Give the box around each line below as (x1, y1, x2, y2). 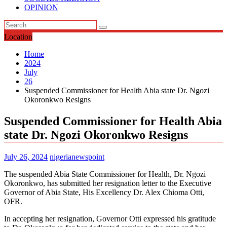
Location (4, 32, 32, 41)
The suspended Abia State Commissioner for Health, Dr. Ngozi (4, 169, 206, 178)
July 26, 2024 (4, 152, 48, 161)
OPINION (24, 3, 58, 12)
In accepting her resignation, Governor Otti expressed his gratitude (4, 214, 216, 223)
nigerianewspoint (50, 152, 104, 161)
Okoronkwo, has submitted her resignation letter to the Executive (4, 178, 211, 187)
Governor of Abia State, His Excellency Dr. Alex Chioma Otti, (4, 187, 204, 197)
